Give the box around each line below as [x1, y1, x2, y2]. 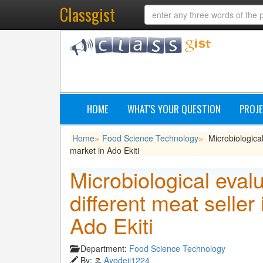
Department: [80, 242, 129, 254]
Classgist [60, 2, 115, 26]
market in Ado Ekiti [70, 144, 139, 156]
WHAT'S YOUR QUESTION [127, 102, 221, 116]
